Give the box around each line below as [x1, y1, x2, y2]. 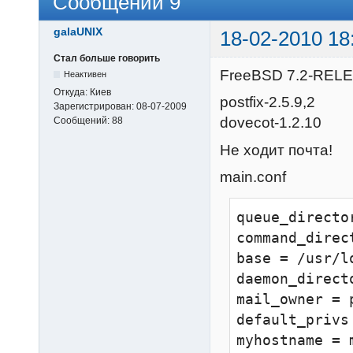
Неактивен [64, 69, 107, 79]
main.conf [220, 168, 286, 185]
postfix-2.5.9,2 [220, 94, 315, 111]
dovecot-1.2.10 [220, 114, 321, 132]
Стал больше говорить [54, 52, 160, 64]
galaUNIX [54, 25, 102, 39]
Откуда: [54, 86, 90, 98]
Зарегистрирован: [54, 100, 136, 112]
